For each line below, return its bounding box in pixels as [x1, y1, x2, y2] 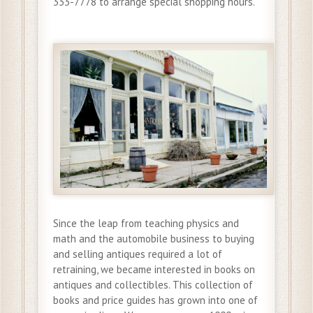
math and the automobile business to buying [53, 231, 254, 245]
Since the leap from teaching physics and [53, 216, 239, 230]
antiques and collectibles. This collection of [53, 277, 253, 291]
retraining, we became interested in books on [53, 262, 255, 276]
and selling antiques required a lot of [53, 247, 222, 261]
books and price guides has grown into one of [53, 293, 258, 307]
